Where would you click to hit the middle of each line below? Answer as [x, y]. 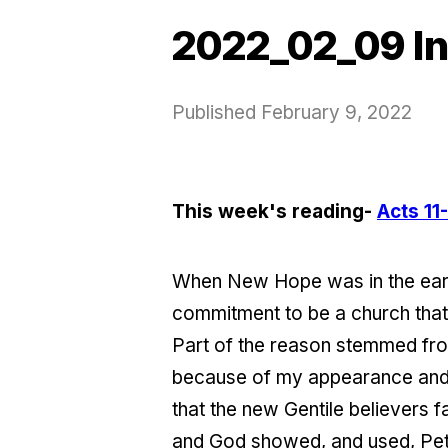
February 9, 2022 [336, 112]
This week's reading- [274, 211]
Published [216, 112]
